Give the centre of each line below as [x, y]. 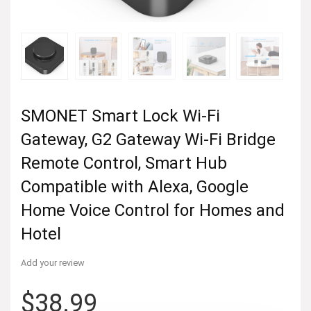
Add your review [53, 262]
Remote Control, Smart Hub [124, 163]
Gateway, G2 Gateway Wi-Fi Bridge [148, 139]
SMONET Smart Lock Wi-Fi [120, 116]
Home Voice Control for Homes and [153, 210]
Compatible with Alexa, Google [135, 186]
